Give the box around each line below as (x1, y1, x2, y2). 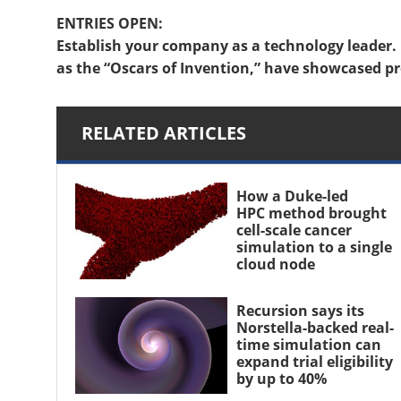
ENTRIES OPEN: (56, 13, 163, 33)
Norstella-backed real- (235, 317, 394, 337)
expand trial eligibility (235, 351, 393, 371)
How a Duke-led (235, 186, 348, 206)
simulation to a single (235, 237, 392, 257)
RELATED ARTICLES (81, 121, 246, 145)
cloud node (235, 254, 319, 274)
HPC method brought (235, 203, 387, 223)
